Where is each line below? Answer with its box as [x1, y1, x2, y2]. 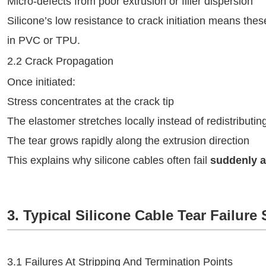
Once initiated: [7, 76, 75, 88]
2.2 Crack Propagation [7, 55, 113, 67]
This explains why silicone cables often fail [7, 154, 210, 166]
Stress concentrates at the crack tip [7, 96, 174, 107]
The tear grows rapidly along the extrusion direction [7, 135, 249, 147]
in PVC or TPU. [7, 34, 80, 46]
